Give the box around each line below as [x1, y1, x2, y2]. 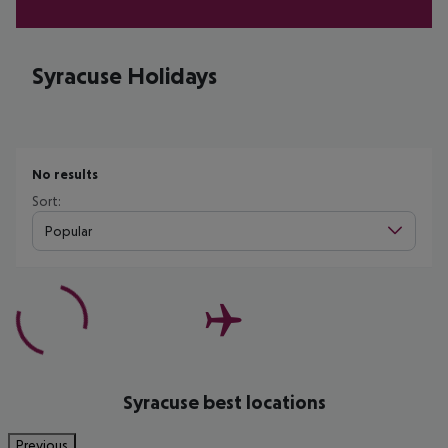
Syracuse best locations [122, 391, 326, 413]
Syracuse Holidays [32, 62, 217, 89]
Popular [45, 222, 92, 239]
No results [32, 166, 98, 182]
